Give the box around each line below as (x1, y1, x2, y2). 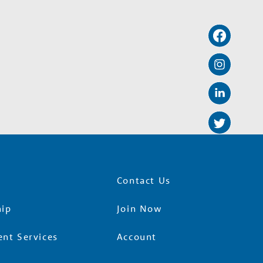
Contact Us (116, 174, 171, 186)
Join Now (116, 202, 163, 214)
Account (116, 230, 157, 242)
